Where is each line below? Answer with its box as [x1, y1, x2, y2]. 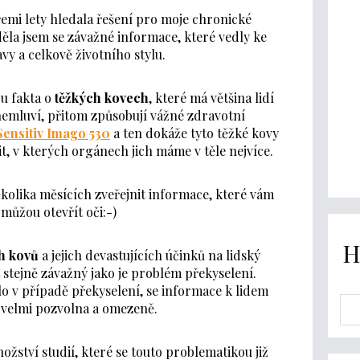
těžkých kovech [54, 88, 149, 106]
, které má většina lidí [148, 88, 274, 106]
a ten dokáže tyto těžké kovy [109, 124, 279, 141]
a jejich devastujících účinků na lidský [39, 246, 261, 264]
